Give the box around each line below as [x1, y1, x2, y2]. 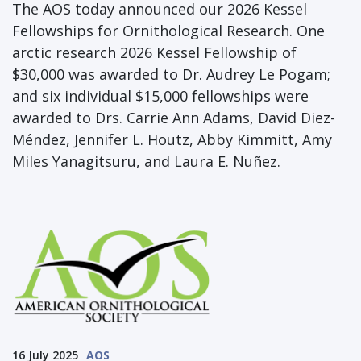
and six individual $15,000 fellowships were [12, 85, 309, 106]
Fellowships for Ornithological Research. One [12, 20, 325, 40]
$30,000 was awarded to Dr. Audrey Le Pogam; [12, 64, 330, 84]
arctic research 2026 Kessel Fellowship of [12, 42, 297, 62]
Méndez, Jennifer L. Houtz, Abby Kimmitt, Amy [12, 129, 332, 149]
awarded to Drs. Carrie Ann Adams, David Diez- [12, 107, 335, 127]
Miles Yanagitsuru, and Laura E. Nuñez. [12, 151, 284, 171]
